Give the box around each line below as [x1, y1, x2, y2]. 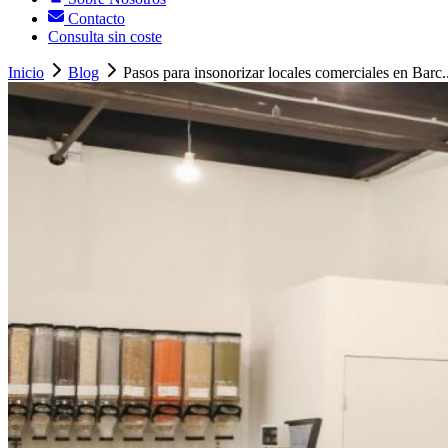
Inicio [8, 64, 44, 82]
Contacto [64, 10, 125, 28]
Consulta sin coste [48, 28, 162, 46]
